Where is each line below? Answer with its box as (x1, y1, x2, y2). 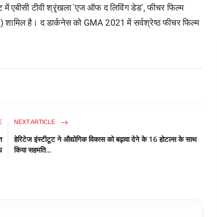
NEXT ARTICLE (14, 118, 57, 125)
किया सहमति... (14, 144, 52, 155)
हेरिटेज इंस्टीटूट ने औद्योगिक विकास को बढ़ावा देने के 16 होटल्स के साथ (14, 134, 197, 144)
